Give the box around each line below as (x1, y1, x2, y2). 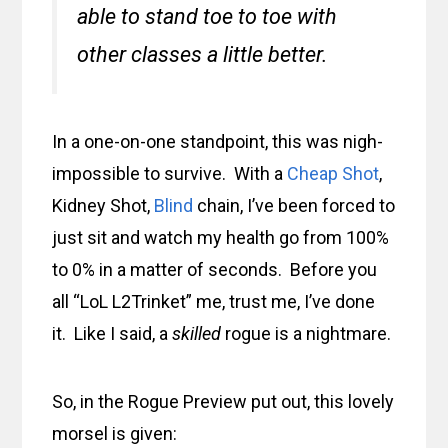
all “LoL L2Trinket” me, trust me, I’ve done (52, 291, 376, 313)
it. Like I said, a (52, 323, 173, 345)
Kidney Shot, (52, 195, 155, 217)
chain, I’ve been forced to (193, 195, 396, 217)
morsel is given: (52, 423, 178, 445)
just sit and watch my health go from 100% (52, 227, 390, 249)
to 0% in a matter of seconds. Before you (52, 259, 378, 281)
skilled (172, 323, 222, 345)
